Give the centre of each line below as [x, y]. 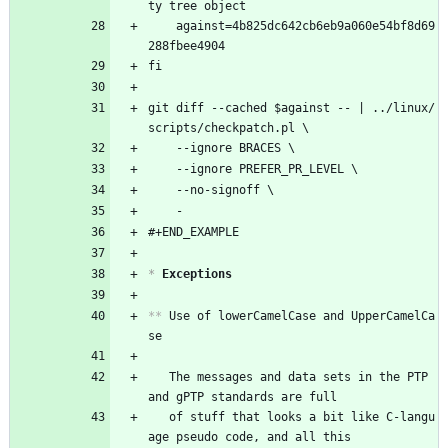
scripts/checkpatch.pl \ [228, 127]
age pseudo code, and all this [249, 436]
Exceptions [193, 273]
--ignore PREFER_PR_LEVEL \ [267, 168]
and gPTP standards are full [242, 396]
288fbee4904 [186, 45]
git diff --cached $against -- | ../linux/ [291, 107]
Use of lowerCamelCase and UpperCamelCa [298, 315]
